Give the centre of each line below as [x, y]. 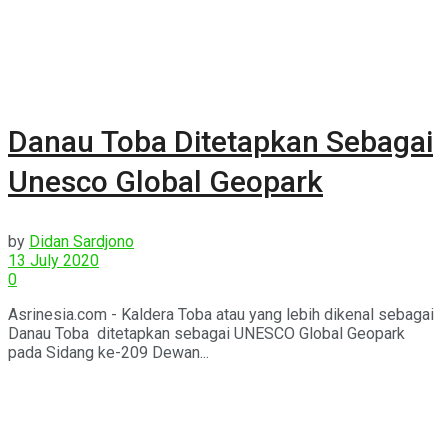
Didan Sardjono [81, 242]
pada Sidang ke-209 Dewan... [108, 353]
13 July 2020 [53, 261]
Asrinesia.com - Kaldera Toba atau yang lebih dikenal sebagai [221, 315]
